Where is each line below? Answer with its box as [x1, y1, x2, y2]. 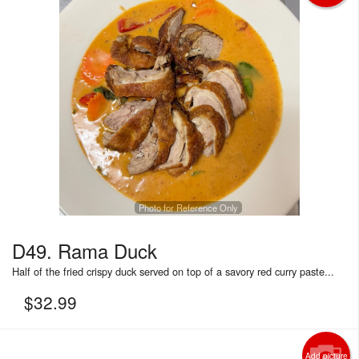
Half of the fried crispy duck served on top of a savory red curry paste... [12, 263, 334, 279]
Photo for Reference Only [138, 200, 238, 214]
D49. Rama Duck [12, 236, 157, 264]
